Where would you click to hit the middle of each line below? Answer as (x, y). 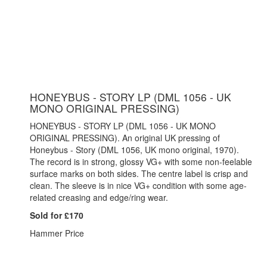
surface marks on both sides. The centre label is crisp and (139, 173)
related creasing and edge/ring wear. (99, 197)
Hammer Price (57, 233)
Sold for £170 (57, 215)
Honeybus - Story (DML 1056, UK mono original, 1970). (134, 149)
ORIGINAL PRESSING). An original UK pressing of (125, 137)
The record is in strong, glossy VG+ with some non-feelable (141, 161)
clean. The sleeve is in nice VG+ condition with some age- (138, 185)
